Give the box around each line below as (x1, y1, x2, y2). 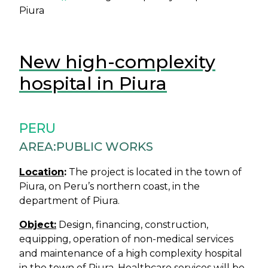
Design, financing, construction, (56, 219, 208, 230)
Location (19, 166, 64, 178)
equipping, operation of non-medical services (19, 233, 233, 245)
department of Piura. (19, 195, 120, 206)
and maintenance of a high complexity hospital (19, 248, 242, 259)
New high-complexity (19, 51, 215, 73)
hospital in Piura (19, 72, 167, 95)
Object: (19, 219, 56, 230)
